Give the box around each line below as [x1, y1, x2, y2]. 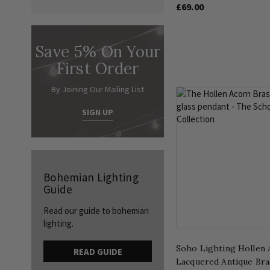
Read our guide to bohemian [43, 205, 149, 217]
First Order [56, 58, 139, 78]
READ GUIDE [73, 245, 122, 257]
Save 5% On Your [34, 41, 161, 61]
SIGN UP [81, 106, 114, 118]
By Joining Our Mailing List [51, 83, 144, 95]
